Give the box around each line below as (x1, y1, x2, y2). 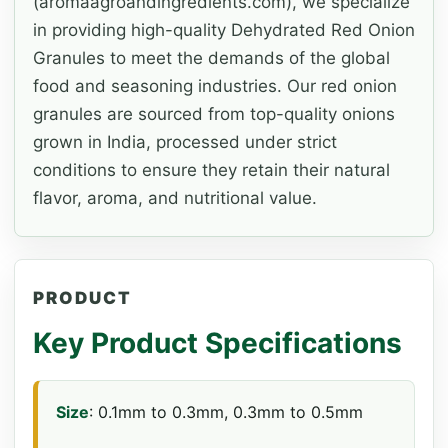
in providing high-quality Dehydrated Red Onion (33, 20, 415, 41)
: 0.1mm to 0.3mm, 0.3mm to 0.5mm (89, 402, 363, 423)
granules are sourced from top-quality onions (33, 104, 395, 125)
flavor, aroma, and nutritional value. (33, 188, 317, 209)
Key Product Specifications (33, 326, 402, 361)
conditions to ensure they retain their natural (33, 160, 390, 181)
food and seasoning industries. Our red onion (33, 76, 397, 97)
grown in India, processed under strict (33, 132, 337, 153)
